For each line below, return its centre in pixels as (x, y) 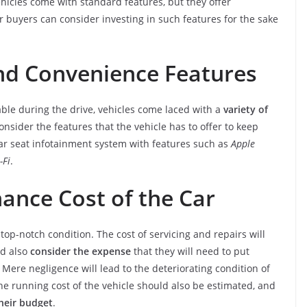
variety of (246, 109)
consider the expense (81, 251)
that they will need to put (190, 251)
